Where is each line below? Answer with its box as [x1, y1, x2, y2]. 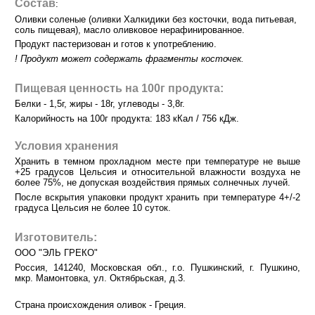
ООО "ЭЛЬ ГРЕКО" [15, 247, 98, 259]
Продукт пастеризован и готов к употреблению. [15, 39, 217, 50]
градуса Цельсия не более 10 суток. [15, 202, 171, 213]
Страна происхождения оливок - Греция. [15, 299, 186, 310]
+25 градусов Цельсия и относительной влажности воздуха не [15, 167, 300, 178]
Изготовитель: [15, 231, 97, 243]
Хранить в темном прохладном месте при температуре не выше [15, 156, 300, 167]
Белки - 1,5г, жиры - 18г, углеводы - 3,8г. [15, 98, 185, 110]
